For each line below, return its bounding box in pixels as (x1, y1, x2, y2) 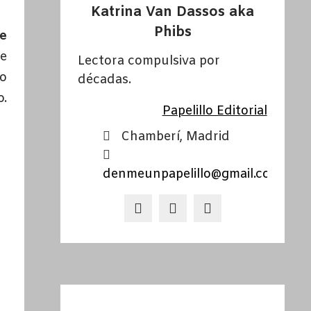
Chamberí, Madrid (121, 128, 230, 146)
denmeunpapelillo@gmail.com (103, 166, 282, 183)
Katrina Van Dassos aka (91, 3, 255, 22)
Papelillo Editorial (162, 103, 267, 120)
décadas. (78, 72, 132, 89)
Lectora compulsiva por (78, 53, 221, 70)
